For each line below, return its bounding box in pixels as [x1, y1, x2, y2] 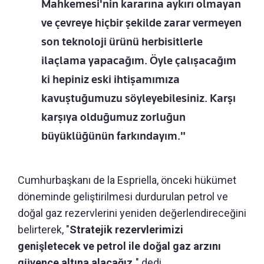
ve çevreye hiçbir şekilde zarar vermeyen [41, 16, 242, 30]
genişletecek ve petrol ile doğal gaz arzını [18, 240, 221, 253]
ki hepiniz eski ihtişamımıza [41, 72, 180, 87]
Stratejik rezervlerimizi [70, 223, 183, 236]
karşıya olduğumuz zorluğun [41, 110, 186, 124]
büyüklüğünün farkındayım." [41, 129, 186, 143]
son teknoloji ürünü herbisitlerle [41, 35, 203, 49]
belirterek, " [18, 223, 70, 236]
